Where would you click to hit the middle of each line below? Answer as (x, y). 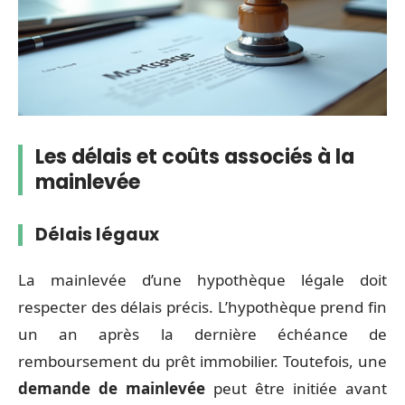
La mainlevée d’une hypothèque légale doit (202, 279)
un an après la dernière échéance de (202, 334)
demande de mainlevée (112, 388)
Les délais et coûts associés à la (195, 157)
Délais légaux (97, 235)
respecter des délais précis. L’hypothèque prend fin (202, 306)
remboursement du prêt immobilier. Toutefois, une (202, 361)
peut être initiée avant (296, 388)
